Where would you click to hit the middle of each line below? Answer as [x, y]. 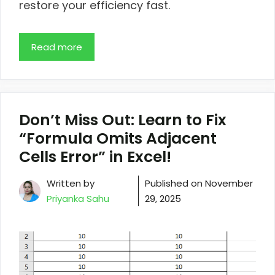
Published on [175, 184]
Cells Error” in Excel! [95, 157]
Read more [57, 47]
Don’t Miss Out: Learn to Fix [123, 120]
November [229, 184]
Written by [71, 184]
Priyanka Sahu [78, 199]
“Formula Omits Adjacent [118, 139]
